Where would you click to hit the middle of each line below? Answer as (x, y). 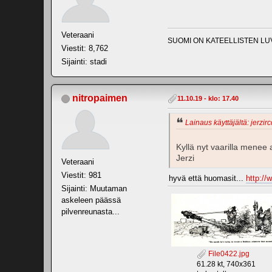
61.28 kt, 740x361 (226, 264)
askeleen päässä (91, 200)
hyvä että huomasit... (207, 178)
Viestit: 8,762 (85, 49)
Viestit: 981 (81, 175)
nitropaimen (100, 98)
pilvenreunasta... (90, 212)
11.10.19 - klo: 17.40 (208, 99)
